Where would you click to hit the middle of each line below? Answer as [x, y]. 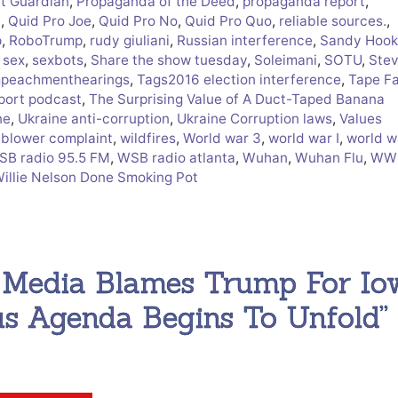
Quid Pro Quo [228, 20]
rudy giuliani [130, 40]
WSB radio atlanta [176, 157]
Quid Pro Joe [50, 20]
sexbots [58, 60]
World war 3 [222, 138]
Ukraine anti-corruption [94, 118]
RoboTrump [46, 40]
